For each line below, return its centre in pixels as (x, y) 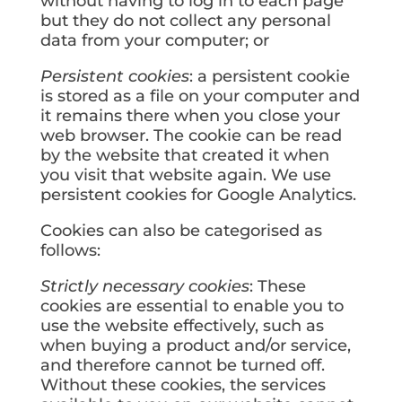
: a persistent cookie (269, 76)
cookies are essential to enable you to (192, 306)
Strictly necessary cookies (144, 286)
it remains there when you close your (190, 116)
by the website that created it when (184, 155)
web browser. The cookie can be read (191, 135)
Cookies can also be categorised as (181, 231)
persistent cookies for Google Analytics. (198, 195)
